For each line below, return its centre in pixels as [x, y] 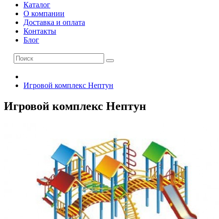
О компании [44, 13]
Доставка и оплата [54, 22]
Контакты [40, 31]
